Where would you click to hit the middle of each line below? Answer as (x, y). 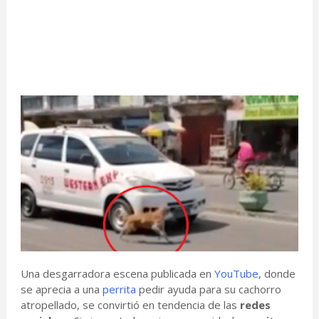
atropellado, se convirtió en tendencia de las (130, 305)
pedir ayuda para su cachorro (208, 289)
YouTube (236, 274)
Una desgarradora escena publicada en (117, 274)
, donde (277, 274)
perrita (119, 289)
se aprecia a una (61, 289)
